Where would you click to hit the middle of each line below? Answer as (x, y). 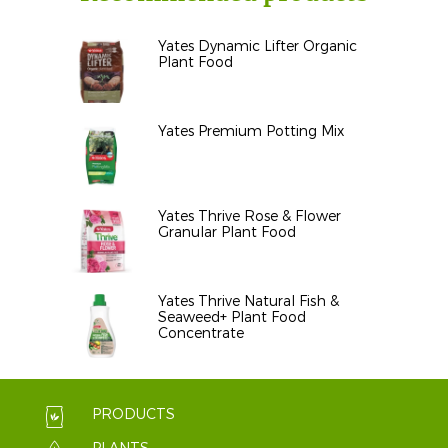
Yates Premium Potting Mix (251, 132)
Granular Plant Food (227, 233)
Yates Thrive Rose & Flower (249, 217)
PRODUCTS (133, 415)
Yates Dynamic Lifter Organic (257, 47)
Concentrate (201, 334)
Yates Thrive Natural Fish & (248, 302)
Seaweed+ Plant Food (232, 318)
